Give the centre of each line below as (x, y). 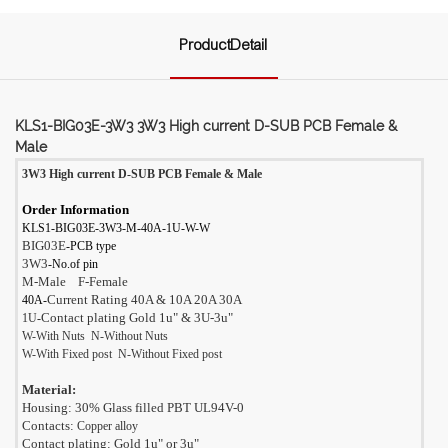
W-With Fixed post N (74, 353)
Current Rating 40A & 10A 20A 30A (144, 299)
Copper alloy (107, 425)
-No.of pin (73, 263)
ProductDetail (224, 44)
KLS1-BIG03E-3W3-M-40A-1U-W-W (116, 227)
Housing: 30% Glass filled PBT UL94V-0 (133, 407)
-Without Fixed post (174, 353)
